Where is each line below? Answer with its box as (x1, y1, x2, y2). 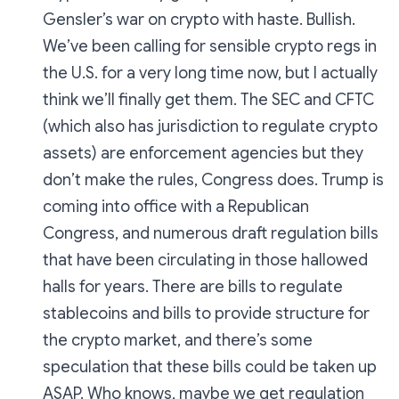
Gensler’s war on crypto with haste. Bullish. (43, 10, 355, 30)
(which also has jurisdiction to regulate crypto (43, 117, 378, 137)
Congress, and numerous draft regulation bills (43, 224, 379, 244)
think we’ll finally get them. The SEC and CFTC (43, 90, 374, 110)
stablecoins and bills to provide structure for (43, 304, 370, 324)
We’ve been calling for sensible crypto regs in (43, 37, 377, 57)
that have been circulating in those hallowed (43, 250, 368, 271)
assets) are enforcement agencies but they (43, 143, 363, 164)
